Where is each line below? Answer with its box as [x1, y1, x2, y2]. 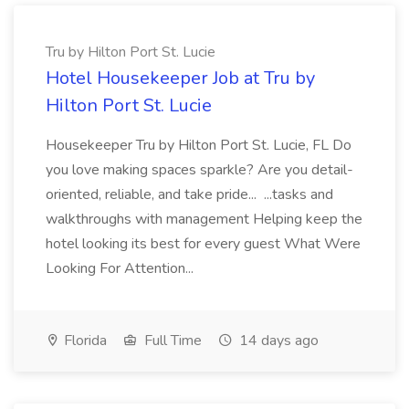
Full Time [141, 330, 202, 351]
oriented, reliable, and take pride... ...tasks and [46, 184, 333, 204]
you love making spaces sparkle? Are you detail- [46, 160, 353, 180]
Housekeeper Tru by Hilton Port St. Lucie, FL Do [46, 135, 351, 155]
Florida [60, 330, 107, 351]
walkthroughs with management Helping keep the [46, 209, 362, 229]
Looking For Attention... [46, 258, 197, 278]
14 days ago [236, 330, 319, 351]
